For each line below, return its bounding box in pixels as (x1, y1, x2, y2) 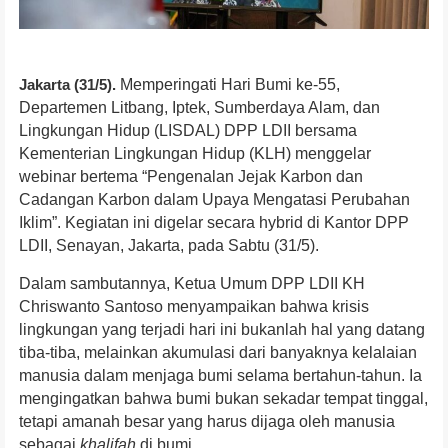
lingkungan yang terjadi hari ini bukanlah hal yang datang (19, 321, 425, 339)
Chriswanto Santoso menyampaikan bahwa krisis (19, 298, 369, 316)
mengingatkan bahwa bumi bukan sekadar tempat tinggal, (19, 390, 428, 408)
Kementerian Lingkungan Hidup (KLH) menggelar (19, 145, 371, 163)
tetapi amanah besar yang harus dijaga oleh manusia (19, 413, 395, 431)
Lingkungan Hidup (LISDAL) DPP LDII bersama (19, 122, 357, 140)
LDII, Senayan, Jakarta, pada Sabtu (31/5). (19, 237, 319, 255)
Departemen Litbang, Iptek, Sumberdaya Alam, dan (19, 99, 380, 117)
